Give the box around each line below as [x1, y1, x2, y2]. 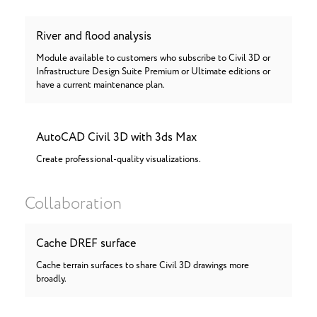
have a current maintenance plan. [36, 79, 165, 92]
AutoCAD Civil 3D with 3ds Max [36, 129, 197, 146]
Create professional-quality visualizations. [36, 153, 201, 166]
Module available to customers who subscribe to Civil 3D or [36, 52, 270, 65]
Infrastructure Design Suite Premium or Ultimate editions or [36, 65, 270, 79]
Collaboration [25, 192, 122, 217]
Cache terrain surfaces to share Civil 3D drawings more [36, 259, 249, 272]
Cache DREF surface [36, 235, 136, 252]
